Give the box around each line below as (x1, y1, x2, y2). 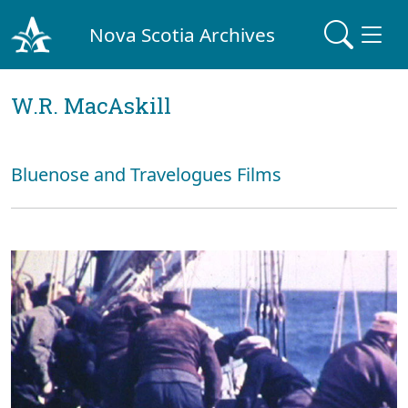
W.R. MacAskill (11, 91, 171, 120)
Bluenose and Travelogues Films (11, 162, 281, 187)
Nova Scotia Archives (89, 21, 276, 47)
